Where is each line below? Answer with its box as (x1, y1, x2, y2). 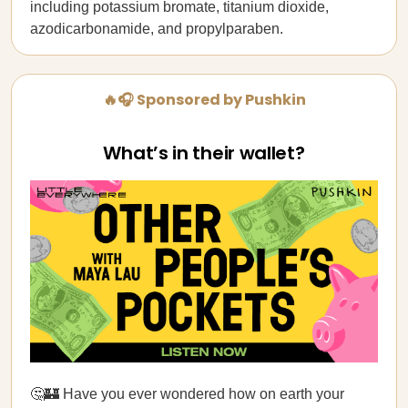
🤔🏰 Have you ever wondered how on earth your (30, 386, 344, 402)
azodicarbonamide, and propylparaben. (30, 21, 283, 36)
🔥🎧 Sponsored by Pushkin (102, 89, 306, 110)
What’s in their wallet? (103, 140, 305, 166)
